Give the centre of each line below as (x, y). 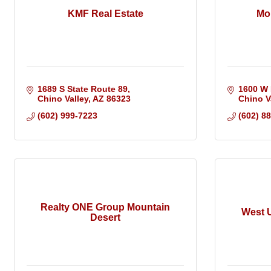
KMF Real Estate (105, 14)
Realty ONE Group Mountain (105, 207)
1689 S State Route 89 (82, 89)
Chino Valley (63, 99)
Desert (105, 217)
